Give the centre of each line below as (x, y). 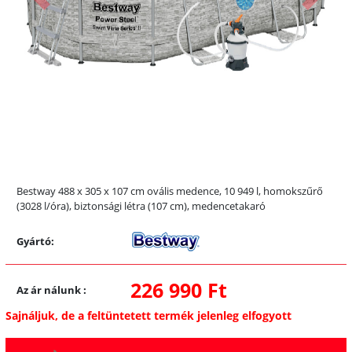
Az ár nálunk (50, 290)
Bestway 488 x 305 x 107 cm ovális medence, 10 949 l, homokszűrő (170, 191)
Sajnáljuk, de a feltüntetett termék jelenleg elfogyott (148, 315)
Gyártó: (35, 241)
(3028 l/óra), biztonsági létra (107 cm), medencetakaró (141, 205)
